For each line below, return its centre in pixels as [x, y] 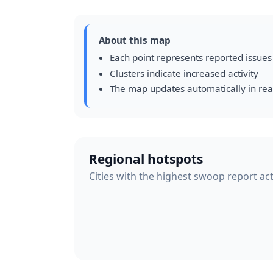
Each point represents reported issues [190, 57]
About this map [135, 40]
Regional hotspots [146, 159]
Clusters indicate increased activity [184, 73]
